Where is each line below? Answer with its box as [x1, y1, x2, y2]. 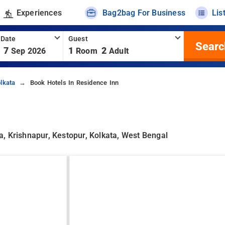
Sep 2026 [11, 46, 46, 56]
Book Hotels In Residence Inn [30, 79, 119, 86]
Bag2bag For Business [102, 8, 186, 18]
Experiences [16, 8, 62, 18]
